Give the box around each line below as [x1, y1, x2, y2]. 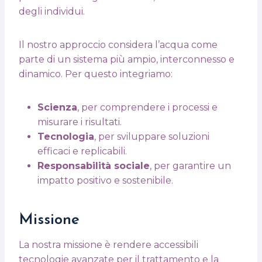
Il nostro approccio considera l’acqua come [19, 39, 218, 50]
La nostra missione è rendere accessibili [19, 239, 198, 250]
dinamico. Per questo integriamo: [19, 68, 173, 80]
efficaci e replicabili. [37, 145, 127, 157]
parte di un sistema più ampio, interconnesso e [19, 53, 235, 65]
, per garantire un [150, 160, 231, 171]
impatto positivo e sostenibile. [37, 174, 173, 186]
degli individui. [19, 5, 85, 17]
